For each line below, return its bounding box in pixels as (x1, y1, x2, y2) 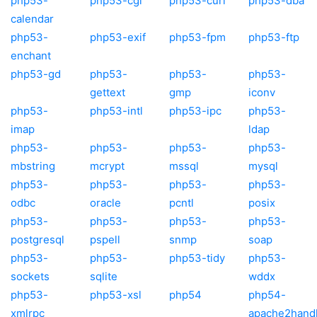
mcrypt (90, 158, 125, 173)
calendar (11, 11, 54, 25)
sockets (11, 269, 50, 283)
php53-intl (90, 103, 143, 117)
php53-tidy (169, 250, 225, 265)
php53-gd (11, 67, 61, 81)
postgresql (11, 232, 64, 246)
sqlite (90, 269, 117, 283)
